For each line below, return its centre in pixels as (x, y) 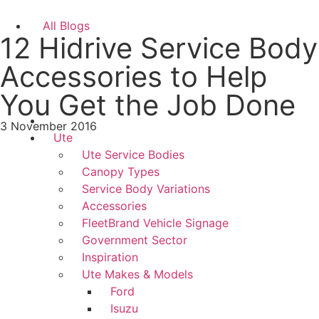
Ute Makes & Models (137, 274)
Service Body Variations (146, 189)
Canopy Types (121, 172)
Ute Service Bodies (133, 155)
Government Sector (135, 240)
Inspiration (110, 257)
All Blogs (66, 26)
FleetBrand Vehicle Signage (155, 223)
